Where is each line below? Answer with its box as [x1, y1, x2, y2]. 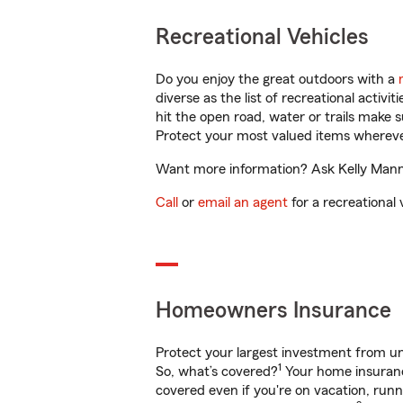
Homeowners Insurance [156, 300, 391, 322]
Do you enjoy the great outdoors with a [156, 72, 399, 86]
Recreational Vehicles [156, 26, 369, 49]
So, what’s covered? [156, 364, 278, 379]
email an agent [198, 195, 288, 210]
